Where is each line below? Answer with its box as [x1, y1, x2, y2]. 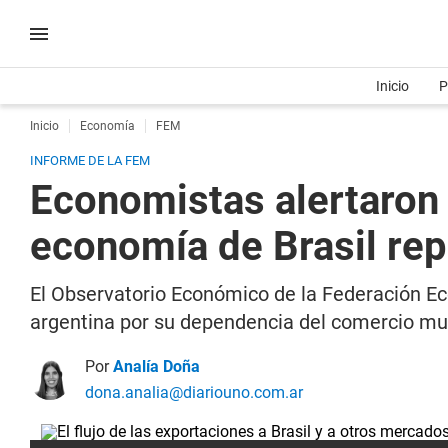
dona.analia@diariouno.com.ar [85, 383, 303, 402]
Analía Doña [113, 357, 200, 376]
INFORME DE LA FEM [30, 153, 150, 168]
